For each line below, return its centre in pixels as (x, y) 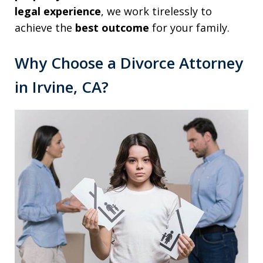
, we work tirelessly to (156, 11)
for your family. (189, 28)
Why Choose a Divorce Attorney (129, 63)
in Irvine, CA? (62, 87)
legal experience (58, 11)
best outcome (112, 28)
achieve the (45, 28)
